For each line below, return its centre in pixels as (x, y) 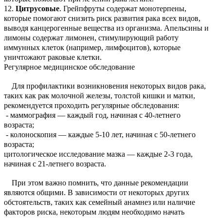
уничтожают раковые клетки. (53, 57)
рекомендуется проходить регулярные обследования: (91, 105)
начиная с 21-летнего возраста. (55, 163)
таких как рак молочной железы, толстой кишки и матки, (100, 95)
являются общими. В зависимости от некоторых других (97, 193)
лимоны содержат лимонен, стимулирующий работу (91, 37)
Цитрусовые (37, 8)
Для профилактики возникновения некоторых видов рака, (105, 86)
